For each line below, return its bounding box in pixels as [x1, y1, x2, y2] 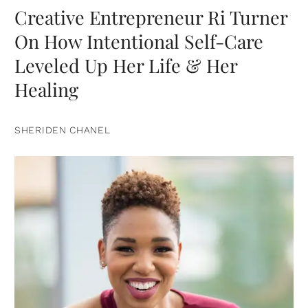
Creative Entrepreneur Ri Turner [14, 5, 287, 30]
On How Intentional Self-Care [14, 29, 263, 54]
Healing [14, 77, 78, 102]
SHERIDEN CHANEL [14, 124, 111, 136]
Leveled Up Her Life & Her [14, 53, 237, 78]
